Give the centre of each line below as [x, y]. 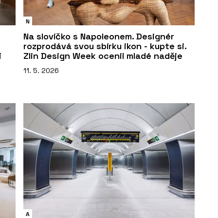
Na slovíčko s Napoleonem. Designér [99, 36]
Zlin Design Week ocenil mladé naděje [103, 55]
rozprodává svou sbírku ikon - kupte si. [105, 46]
